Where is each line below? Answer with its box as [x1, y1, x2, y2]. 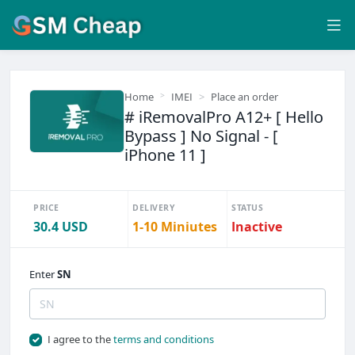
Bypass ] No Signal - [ [124, 125, 278, 147]
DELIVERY [132, 202, 175, 214]
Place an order [211, 90, 278, 105]
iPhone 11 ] [124, 144, 206, 166]
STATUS [231, 202, 263, 214]
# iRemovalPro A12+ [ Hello [124, 106, 323, 128]
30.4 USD [33, 218, 88, 236]
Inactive [231, 218, 282, 236]
